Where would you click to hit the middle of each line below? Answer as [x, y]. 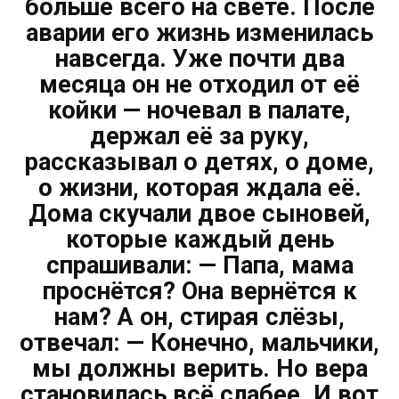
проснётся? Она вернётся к [199, 291]
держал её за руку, [199, 136]
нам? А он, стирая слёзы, [199, 317]
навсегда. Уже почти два [199, 58]
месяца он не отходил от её [199, 84]
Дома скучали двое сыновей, [199, 213]
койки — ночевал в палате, [199, 110]
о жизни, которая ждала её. [199, 187]
